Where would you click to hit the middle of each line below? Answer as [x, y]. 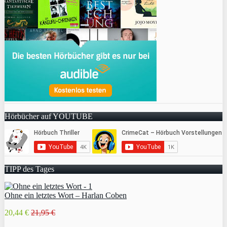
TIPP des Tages [29, 169]
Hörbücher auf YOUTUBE [49, 116]
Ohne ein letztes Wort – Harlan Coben [66, 195]
